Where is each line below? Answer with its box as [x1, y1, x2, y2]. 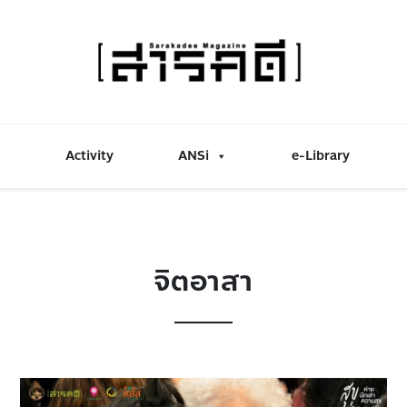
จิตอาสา [154, 259, 253, 303]
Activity [65, 146, 114, 166]
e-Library [292, 146, 350, 166]
